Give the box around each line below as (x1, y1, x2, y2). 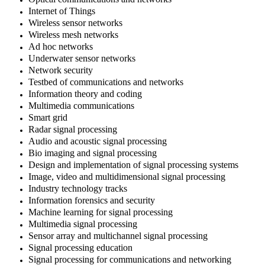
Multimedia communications (28, 101, 134, 111)
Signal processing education (28, 243, 132, 253)
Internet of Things (28, 6, 95, 17)
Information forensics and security (28, 195, 155, 206)
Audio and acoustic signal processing (28, 136, 167, 147)
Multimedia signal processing (28, 219, 137, 230)
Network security (28, 65, 93, 76)
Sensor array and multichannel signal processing (28, 231, 208, 241)
